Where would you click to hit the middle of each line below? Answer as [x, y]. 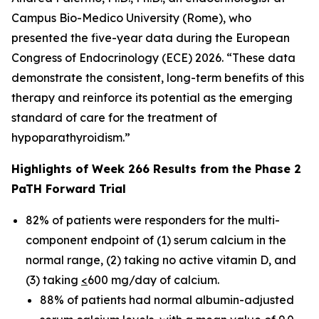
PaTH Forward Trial [69, 189]
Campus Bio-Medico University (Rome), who [131, 18]
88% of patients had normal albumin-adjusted [167, 300]
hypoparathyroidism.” [71, 137]
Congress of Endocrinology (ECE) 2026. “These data [153, 58]
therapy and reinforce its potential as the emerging [152, 98]
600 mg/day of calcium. [153, 280]
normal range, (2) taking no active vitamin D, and [161, 260]
